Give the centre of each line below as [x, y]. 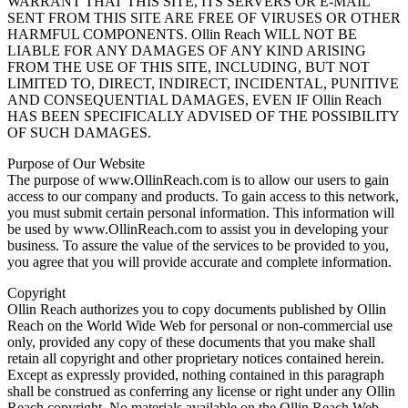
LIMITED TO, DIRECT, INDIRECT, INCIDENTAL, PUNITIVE [203, 84]
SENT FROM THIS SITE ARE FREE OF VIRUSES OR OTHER [204, 18]
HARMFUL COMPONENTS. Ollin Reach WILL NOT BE [182, 35]
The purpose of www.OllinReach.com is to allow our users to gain [198, 180]
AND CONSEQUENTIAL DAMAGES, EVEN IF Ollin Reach [194, 100]
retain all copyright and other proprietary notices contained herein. [196, 359]
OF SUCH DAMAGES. [79, 133]
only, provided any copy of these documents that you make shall [191, 342]
